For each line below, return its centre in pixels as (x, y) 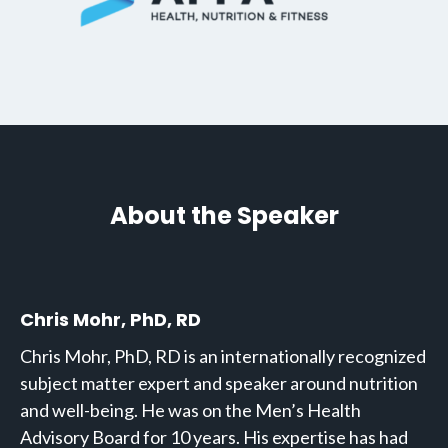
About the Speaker (224, 215)
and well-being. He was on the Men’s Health (190, 409)
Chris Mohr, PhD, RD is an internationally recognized (223, 355)
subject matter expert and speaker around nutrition (219, 382)
